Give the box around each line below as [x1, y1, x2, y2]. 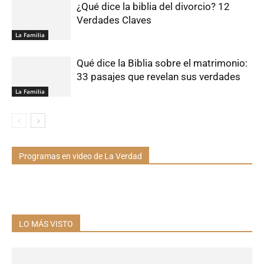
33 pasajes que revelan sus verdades [77, 70, 240, 82]
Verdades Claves [77, 14, 151, 26]
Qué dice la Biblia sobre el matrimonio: [77, 57, 247, 69]
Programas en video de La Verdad [19, 151, 142, 161]
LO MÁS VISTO [19, 219, 73, 229]
